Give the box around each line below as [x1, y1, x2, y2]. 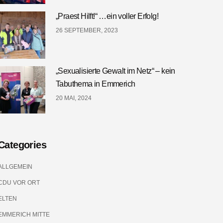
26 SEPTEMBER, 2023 [55, 27, 118, 34]
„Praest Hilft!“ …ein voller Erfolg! [55, 12, 158, 20]
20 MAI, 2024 [55, 95, 92, 102]
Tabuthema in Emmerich [55, 80, 135, 88]
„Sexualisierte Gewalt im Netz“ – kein [55, 67, 175, 75]
